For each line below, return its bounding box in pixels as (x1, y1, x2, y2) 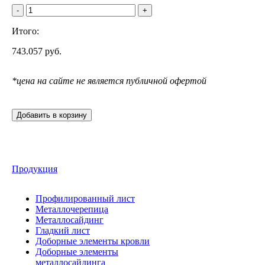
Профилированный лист (35, 193, 135, 203)
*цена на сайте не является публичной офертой (12, 75, 206, 86)
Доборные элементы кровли (35, 235, 150, 246)
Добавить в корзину (17, 110, 87, 119)
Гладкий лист (35, 225, 90, 235)
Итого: (12, 25, 39, 36)
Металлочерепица (35, 203, 108, 214)
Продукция (12, 163, 57, 174)
